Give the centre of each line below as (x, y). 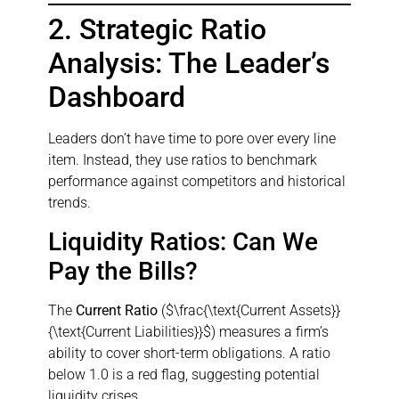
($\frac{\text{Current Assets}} (249, 310)
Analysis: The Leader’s (189, 64)
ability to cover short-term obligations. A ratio (189, 353)
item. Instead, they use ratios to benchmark (183, 160)
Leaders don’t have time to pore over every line (192, 139)
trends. (69, 203)
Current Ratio (117, 310)
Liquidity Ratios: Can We (183, 241)
